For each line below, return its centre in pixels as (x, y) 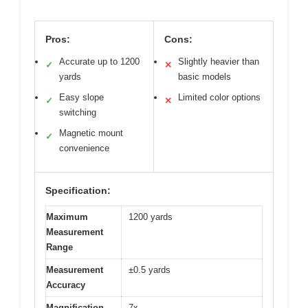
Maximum (67, 217)
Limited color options (219, 97)
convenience (84, 148)
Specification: (78, 190)
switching (78, 112)
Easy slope (81, 97)
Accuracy (66, 285)
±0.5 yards (150, 270)
